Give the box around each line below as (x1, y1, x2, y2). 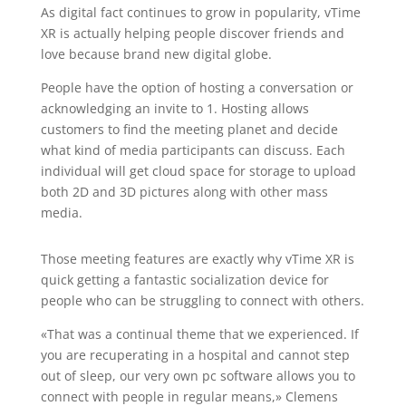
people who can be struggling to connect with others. (40, 292, 364, 309)
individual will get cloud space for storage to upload (40, 162, 356, 179)
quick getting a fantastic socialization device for (40, 271, 329, 288)
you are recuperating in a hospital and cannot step (40, 346, 350, 363)
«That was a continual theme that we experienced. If (40, 325, 359, 343)
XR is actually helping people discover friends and (40, 24, 344, 42)
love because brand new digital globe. (40, 45, 272, 63)
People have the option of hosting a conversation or (40, 79, 353, 96)
